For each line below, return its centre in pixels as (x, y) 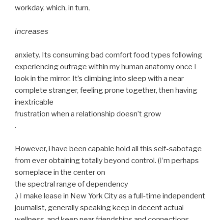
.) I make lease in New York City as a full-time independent (110, 196)
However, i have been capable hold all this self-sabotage (108, 149)
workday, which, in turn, (52, 8)
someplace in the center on (60, 172)
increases (32, 32)
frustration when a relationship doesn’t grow (88, 114)
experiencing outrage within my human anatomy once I (106, 67)
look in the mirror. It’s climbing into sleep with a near (99, 79)
